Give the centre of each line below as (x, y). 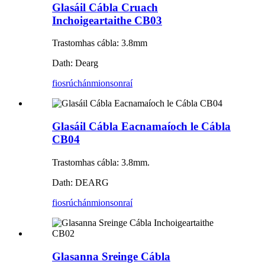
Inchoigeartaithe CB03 (107, 20)
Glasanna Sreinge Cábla (111, 256)
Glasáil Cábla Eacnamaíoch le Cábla (141, 127)
